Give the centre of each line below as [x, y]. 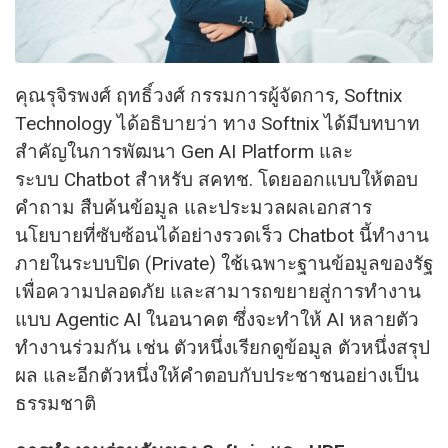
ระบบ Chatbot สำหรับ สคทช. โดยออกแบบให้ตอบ [216, 179]
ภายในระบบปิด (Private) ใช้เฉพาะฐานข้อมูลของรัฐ [224, 263]
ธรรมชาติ [55, 403]
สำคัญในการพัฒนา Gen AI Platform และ [184, 151]
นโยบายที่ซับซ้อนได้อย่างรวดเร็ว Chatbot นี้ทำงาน [222, 235]
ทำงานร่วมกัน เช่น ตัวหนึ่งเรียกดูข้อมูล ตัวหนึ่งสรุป [222, 347]
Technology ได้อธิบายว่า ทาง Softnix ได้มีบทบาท [217, 123]
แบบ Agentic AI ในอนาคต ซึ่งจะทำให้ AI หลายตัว [217, 319]
